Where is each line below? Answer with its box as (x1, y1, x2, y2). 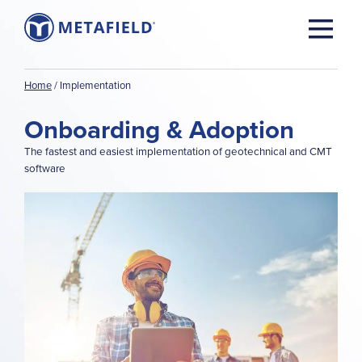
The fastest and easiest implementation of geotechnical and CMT (24, 143, 332, 158)
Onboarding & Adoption (24, 111, 294, 148)
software (24, 160, 65, 175)
